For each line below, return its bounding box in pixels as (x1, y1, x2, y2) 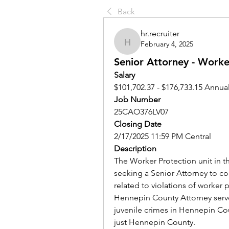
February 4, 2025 (141, 39, 193, 49)
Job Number (114, 95, 161, 104)
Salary (114, 70, 135, 80)
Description (114, 144, 156, 153)
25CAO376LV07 (114, 107, 169, 117)
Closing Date (114, 119, 162, 129)
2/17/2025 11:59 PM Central (114, 131, 211, 141)
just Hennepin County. (114, 217, 197, 227)
